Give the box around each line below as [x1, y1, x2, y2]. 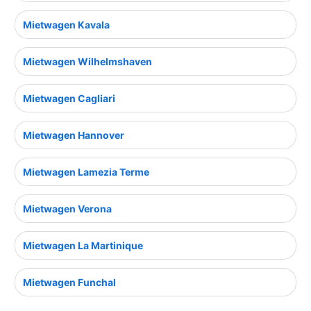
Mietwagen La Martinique [23, 239, 143, 252]
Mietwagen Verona [23, 203, 112, 215]
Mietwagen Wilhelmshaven [23, 56, 152, 68]
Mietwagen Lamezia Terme [23, 166, 149, 178]
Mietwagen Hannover [23, 129, 124, 142]
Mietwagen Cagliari [23, 92, 115, 105]
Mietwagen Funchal [23, 276, 116, 289]
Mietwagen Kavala [23, 19, 110, 31]
